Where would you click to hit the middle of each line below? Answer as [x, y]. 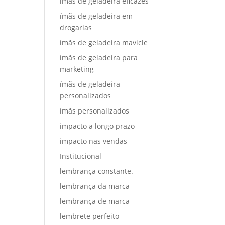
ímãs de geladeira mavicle [104, 42]
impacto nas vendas [94, 141]
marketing [77, 69]
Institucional [81, 156]
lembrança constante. [97, 171]
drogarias [76, 27]
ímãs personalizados [95, 111]
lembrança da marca [95, 186]
